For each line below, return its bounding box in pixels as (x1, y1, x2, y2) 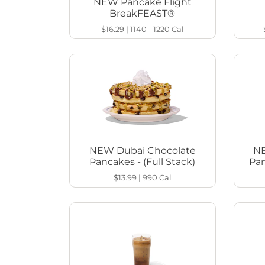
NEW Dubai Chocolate (89, 145, 196, 157)
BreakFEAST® (109, 8, 176, 20)
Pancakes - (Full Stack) (89, 156, 196, 168)
